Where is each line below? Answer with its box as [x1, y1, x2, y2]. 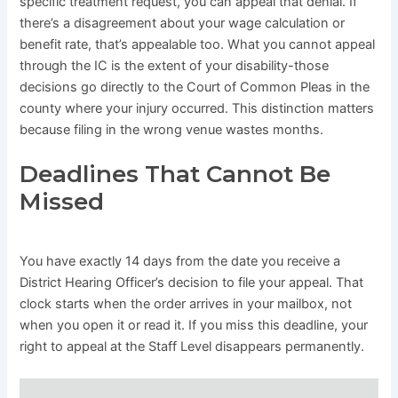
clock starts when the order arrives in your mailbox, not [20, 296, 353, 313]
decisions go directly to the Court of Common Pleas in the [20, 78, 370, 95]
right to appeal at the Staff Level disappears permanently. [20, 338, 365, 355]
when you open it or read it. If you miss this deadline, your [20, 317, 369, 334]
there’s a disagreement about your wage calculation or [20, 14, 346, 31]
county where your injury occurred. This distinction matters [20, 99, 375, 116]
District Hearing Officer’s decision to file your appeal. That [20, 275, 364, 291]
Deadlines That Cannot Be [20, 160, 331, 189]
